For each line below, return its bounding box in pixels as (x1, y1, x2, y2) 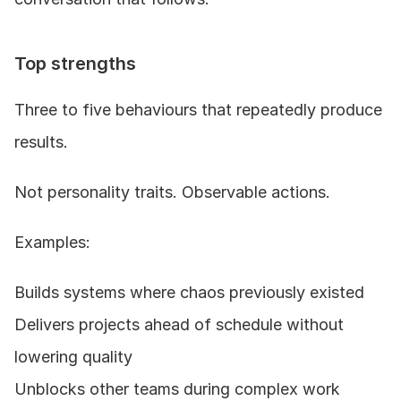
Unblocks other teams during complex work (14, 379, 340, 398)
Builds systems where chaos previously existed (14, 282, 364, 302)
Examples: (14, 232, 90, 252)
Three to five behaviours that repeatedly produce (14, 99, 382, 119)
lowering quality (14, 346, 132, 366)
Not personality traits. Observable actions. (14, 182, 330, 201)
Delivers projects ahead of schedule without (14, 314, 344, 334)
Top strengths (14, 52, 136, 74)
